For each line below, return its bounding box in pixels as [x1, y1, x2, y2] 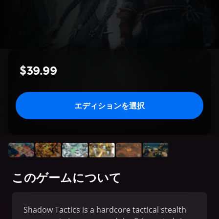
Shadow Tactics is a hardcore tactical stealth [23, 204, 186, 216]
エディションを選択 [74, 100, 145, 111]
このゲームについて [12, 170, 121, 185]
